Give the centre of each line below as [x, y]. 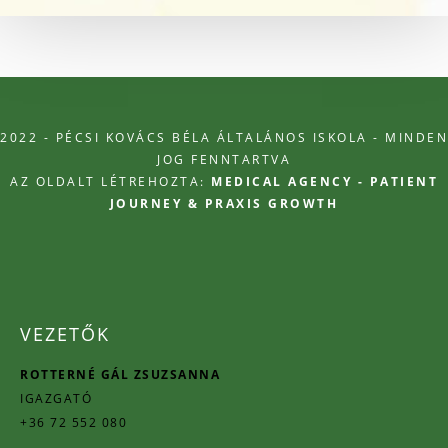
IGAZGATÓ [56, 399]
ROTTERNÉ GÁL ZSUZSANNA [120, 375]
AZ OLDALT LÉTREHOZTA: [110, 182]
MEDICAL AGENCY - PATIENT [324, 182]
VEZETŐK [65, 334]
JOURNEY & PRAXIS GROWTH [224, 204]
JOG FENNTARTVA [224, 160]
